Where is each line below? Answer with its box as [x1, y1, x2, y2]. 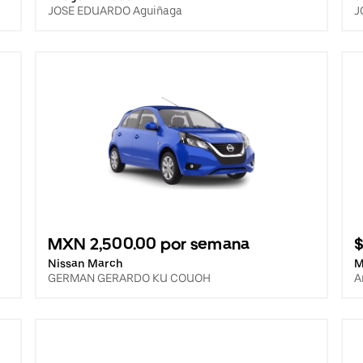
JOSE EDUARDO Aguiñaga [47, 4, 182, 17]
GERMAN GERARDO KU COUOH [47, 271, 211, 284]
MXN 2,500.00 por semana [47, 234, 250, 254]
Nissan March [47, 257, 123, 270]
